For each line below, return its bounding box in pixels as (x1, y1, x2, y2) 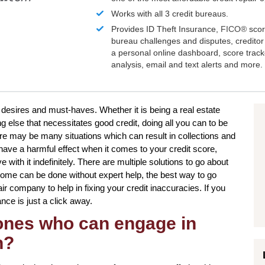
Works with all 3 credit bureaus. (111, 9, 229, 19)
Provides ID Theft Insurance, (111, 24, 221, 34)
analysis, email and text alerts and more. (111, 60, 263, 70)
